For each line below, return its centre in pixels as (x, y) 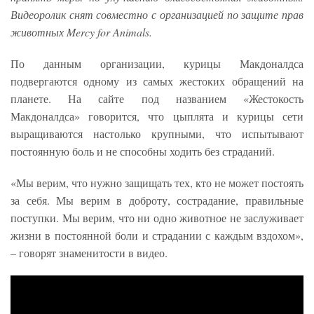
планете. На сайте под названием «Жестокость (157, 98)
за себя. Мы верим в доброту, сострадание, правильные (157, 200)
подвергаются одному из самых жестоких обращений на (157, 81)
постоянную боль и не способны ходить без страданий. (143, 151)
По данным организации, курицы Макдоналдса (157, 63)
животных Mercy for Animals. (83, 32)
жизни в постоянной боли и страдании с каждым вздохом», (157, 235)
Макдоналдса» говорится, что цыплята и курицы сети (157, 116)
